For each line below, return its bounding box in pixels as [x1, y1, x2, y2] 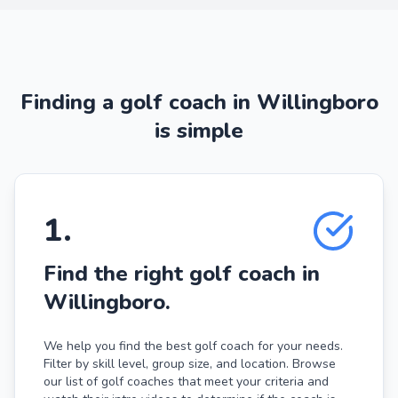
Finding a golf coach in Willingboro [20, 87, 378, 116]
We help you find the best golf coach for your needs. [44, 337, 343, 354]
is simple [155, 115, 243, 145]
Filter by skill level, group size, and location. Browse [44, 354, 336, 372]
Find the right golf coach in [44, 259, 320, 288]
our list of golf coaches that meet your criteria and [44, 372, 329, 390]
